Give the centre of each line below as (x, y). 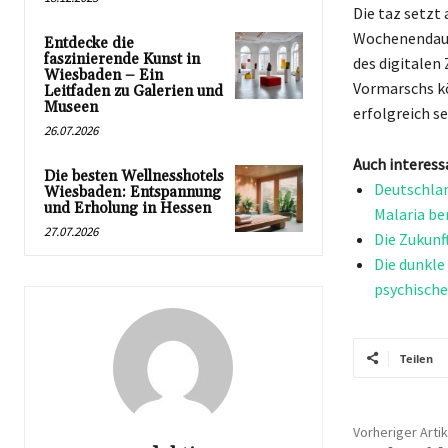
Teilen (416, 358)
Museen (71, 107)
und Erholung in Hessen (127, 208)
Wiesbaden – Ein (103, 75)
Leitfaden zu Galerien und (133, 91)
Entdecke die (89, 43)
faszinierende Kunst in (122, 59)
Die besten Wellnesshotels (134, 176)
